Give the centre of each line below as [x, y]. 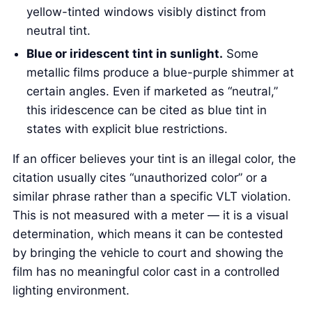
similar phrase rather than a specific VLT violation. [152, 197]
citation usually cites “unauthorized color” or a [140, 178]
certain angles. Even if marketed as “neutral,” [153, 92]
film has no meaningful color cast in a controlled [147, 272]
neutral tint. [59, 30]
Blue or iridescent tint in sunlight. [125, 54]
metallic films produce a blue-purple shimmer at [161, 73]
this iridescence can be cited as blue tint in [147, 110]
